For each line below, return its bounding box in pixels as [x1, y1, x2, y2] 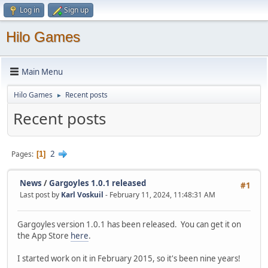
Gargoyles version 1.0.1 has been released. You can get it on [17, 219, 241, 230]
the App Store [17, 230, 71, 242]
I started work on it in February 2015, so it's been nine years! [17, 253, 240, 264]
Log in [20, 5, 39, 15]
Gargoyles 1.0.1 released [49, 177, 146, 188]
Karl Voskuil [61, 189, 103, 200]
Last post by [20, 189, 61, 200]
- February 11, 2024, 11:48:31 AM [105, 189, 215, 200]
